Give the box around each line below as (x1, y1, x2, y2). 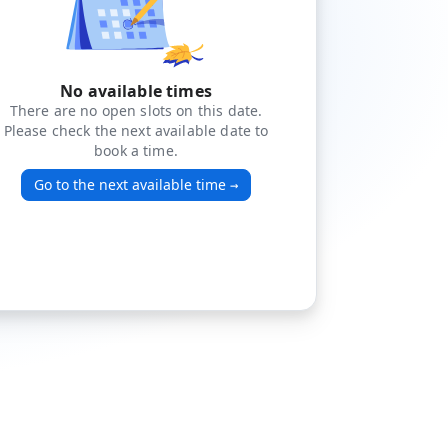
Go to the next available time (34, 175, 226, 194)
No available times (60, 80, 212, 102)
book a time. (94, 141, 178, 160)
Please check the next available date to (3, 121, 269, 140)
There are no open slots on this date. (9, 101, 263, 120)
